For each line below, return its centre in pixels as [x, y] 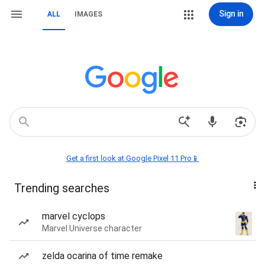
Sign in [231, 14]
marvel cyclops [74, 216]
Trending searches [62, 188]
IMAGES [88, 14]
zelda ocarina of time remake [102, 256]
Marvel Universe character [92, 228]
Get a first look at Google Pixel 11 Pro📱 [132, 158]
